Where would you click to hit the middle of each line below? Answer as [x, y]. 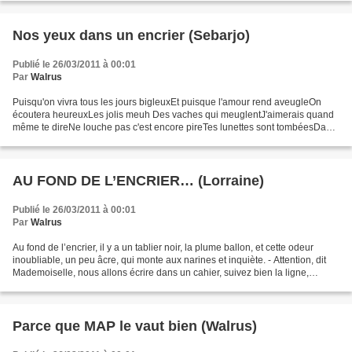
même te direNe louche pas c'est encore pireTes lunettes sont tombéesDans [174, 128]
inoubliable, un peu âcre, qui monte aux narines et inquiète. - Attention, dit [169, 260]
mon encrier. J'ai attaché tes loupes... [91, 140]
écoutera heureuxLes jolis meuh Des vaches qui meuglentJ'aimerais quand [173, 115]
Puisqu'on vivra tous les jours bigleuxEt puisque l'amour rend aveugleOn [167, 103]
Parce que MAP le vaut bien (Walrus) [135, 326]
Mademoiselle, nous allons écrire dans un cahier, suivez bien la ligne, [161, 273]
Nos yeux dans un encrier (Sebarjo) [131, 36]
